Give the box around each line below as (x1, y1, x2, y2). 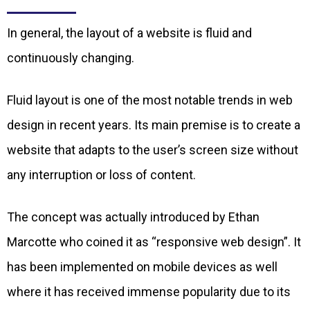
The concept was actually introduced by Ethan (7, 210, 259, 225)
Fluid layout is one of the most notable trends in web (7, 93, 293, 108)
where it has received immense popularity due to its (7, 284, 291, 300)
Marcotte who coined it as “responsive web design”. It (7, 235, 301, 250)
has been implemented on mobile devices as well (7, 259, 277, 275)
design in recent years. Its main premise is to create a (7, 118, 300, 133)
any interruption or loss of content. (7, 167, 196, 183)
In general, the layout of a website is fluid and (7, 26, 252, 41)
